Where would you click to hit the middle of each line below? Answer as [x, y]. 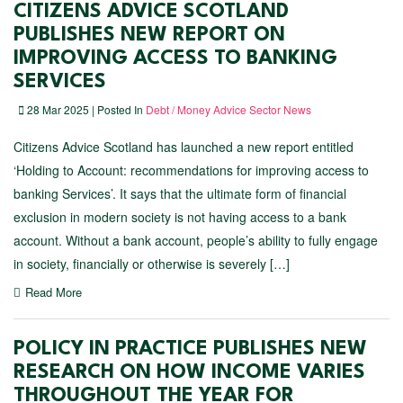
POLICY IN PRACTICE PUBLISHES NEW [190, 349]
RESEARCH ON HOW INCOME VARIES [189, 372]
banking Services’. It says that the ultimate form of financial [180, 193]
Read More [54, 292]
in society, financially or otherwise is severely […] [152, 264]
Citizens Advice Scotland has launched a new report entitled [184, 147]
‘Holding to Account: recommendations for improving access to [191, 170]
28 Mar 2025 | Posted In [85, 109]
